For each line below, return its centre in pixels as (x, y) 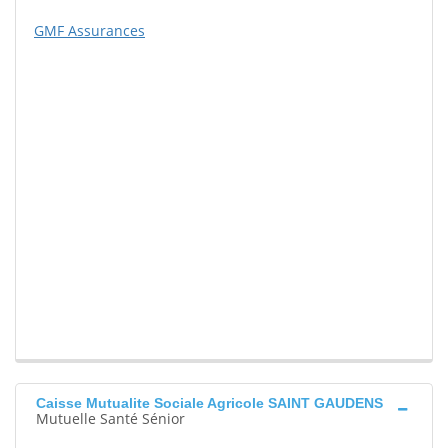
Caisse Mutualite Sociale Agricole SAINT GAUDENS (209, 403)
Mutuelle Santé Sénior (110, 419)
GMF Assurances (89, 31)
